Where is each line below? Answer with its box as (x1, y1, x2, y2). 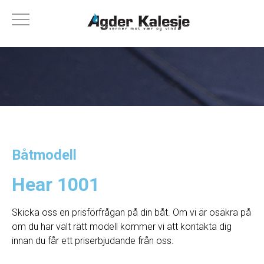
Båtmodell (12, 147, 77, 163)
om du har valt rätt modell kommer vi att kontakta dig (12, 221, 232, 232)
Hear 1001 (12, 173, 100, 196)
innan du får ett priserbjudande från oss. (12, 235, 174, 246)
